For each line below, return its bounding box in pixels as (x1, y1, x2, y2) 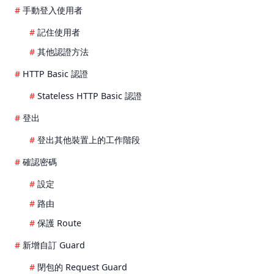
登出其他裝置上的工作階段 (37, 134, 140, 146)
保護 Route (37, 217, 81, 229)
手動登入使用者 (23, 4, 83, 17)
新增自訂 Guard (23, 239, 85, 251)
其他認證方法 (37, 46, 89, 58)
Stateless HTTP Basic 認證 (37, 90, 142, 102)
